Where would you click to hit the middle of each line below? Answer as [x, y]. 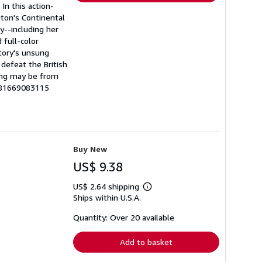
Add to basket [146, 242]
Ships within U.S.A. [107, 198]
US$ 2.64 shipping [107, 187]
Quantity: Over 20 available [124, 218]
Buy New [90, 149]
